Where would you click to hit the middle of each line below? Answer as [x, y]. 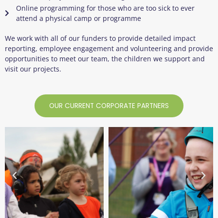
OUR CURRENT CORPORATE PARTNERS [109, 106]
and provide [193, 48]
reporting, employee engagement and [68, 48]
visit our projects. [33, 69]
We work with [28, 38]
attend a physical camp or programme [78, 18]
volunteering [151, 48]
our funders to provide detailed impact [132, 38]
